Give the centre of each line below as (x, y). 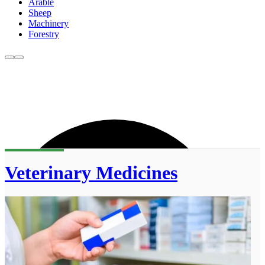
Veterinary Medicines (91, 172)
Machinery (49, 24)
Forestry (44, 34)
